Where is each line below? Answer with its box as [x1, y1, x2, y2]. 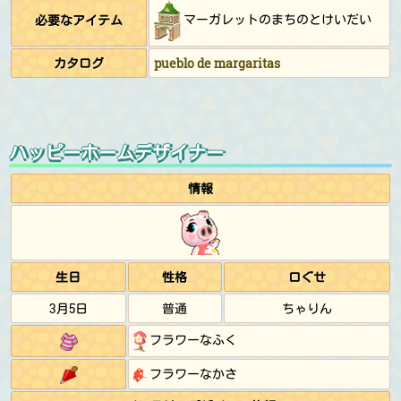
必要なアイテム [35, 12, 123, 29]
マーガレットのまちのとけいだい [181, 10, 371, 28]
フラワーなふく [147, 331, 237, 348]
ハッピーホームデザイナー [9, 141, 224, 164]
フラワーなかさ [147, 365, 237, 382]
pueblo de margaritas [154, 55, 280, 72]
